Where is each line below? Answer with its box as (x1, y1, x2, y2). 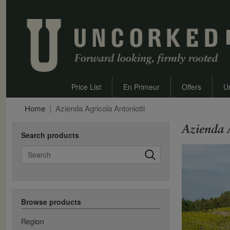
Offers (182, 82, 202, 92)
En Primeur (123, 82, 160, 92)
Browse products (21, 197, 81, 207)
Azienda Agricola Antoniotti (55, 103, 145, 114)
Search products (21, 130, 79, 141)
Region (21, 216, 44, 227)
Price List (71, 82, 102, 92)
